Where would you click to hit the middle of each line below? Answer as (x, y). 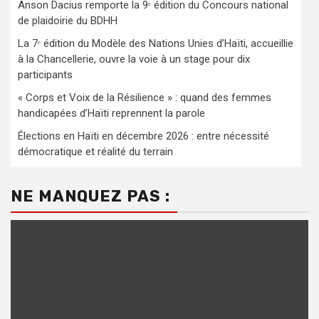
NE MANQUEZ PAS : (90, 196)
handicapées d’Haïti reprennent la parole (111, 113)
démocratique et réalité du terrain (95, 151)
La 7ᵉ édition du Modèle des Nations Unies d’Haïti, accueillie (156, 43)
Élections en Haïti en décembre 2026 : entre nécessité (143, 136)
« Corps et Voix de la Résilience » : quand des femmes (145, 97)
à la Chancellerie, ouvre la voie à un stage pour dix (134, 59)
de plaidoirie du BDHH (68, 20)
